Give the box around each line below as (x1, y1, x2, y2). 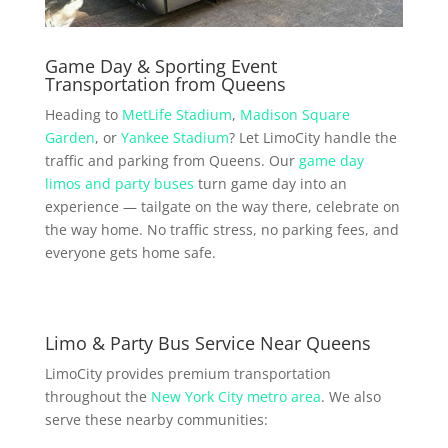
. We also (320, 387, 381, 407)
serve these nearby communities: (44, 410, 268, 430)
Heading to (44, 105, 122, 125)
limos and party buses (44, 174, 194, 194)
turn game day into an (193, 174, 347, 194)
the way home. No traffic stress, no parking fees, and (44, 220, 399, 240)
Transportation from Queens (44, 72, 286, 97)
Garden (44, 128, 95, 148)
